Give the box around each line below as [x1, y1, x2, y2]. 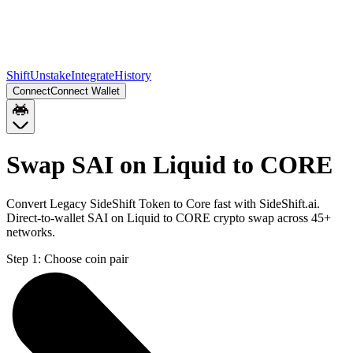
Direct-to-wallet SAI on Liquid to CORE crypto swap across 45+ [6, 210, 331, 225]
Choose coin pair [44, 251, 128, 266]
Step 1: [6, 251, 41, 266]
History [114, 69, 151, 82]
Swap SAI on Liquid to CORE [6, 150, 333, 180]
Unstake [30, 69, 71, 82]
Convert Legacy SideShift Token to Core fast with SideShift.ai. [6, 196, 320, 210]
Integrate [71, 69, 114, 82]
